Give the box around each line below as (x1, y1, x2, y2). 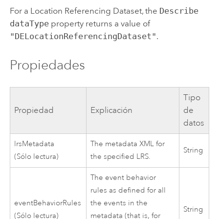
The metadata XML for (90, 139, 165, 149)
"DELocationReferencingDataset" (9, 31, 156, 41)
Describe (159, 5, 198, 16)
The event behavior (90, 173, 156, 183)
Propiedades (9, 56, 85, 73)
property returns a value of (48, 18, 150, 28)
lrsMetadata (14, 139, 55, 149)
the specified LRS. (90, 152, 151, 162)
